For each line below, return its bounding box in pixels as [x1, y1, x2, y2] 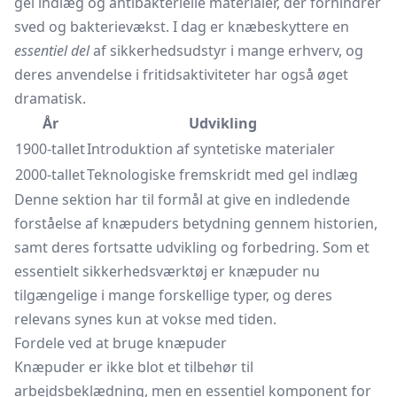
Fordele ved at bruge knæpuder [14, 333, 227, 353]
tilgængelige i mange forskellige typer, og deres [14, 285, 332, 305]
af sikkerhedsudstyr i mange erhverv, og [90, 41, 363, 60]
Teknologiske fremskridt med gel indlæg [87, 165, 358, 184]
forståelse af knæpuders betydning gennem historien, [14, 214, 378, 233]
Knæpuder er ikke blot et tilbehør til [14, 357, 253, 377]
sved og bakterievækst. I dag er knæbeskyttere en [14, 17, 349, 36]
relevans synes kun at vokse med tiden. [14, 309, 276, 329]
